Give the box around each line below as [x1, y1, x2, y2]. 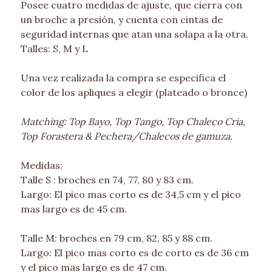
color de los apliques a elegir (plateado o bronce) [20, 86, 247, 99]
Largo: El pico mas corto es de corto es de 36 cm [20, 246, 249, 259]
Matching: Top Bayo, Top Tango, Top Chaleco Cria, [20, 115, 245, 128]
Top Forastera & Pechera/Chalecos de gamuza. [20, 130, 233, 143]
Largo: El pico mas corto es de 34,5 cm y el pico [20, 188, 241, 201]
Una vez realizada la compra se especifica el [20, 72, 226, 84]
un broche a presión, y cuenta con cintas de [20, 13, 223, 26]
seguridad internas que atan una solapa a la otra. [20, 28, 248, 41]
